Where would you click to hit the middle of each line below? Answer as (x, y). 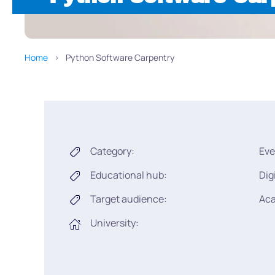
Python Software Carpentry (120, 58)
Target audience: (129, 199)
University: (114, 223)
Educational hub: (129, 175)
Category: (112, 151)
